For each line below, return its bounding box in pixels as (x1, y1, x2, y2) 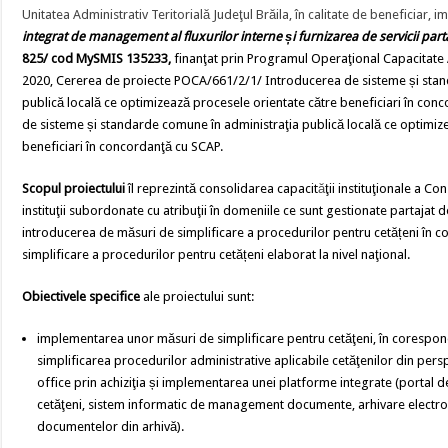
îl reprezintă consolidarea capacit (125, 181, 319, 196)
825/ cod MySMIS (22, 51, 127, 66)
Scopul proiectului (22, 181, 126, 196)
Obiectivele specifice (22, 289, 141, 304)
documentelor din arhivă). (37, 419, 185, 434)
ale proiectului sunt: (140, 289, 255, 304)
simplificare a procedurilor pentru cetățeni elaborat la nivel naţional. (22, 247, 411, 262)
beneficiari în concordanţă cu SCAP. (22, 139, 224, 154)
